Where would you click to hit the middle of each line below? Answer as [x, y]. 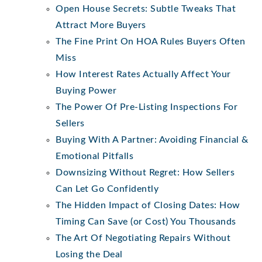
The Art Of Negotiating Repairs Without [143, 238]
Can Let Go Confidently [107, 189]
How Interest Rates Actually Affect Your [143, 74]
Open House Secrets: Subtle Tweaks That [146, 8]
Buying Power [86, 90]
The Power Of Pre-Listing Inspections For [146, 107]
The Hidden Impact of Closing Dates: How [148, 205]
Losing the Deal [89, 254]
